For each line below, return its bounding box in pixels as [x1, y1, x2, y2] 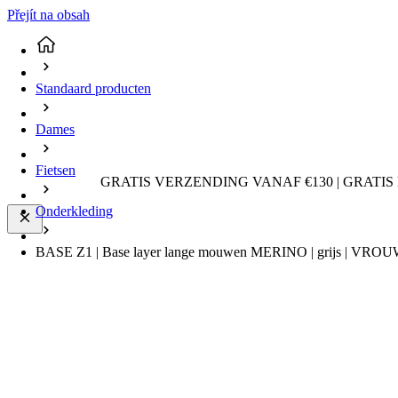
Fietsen [36, 163, 76, 179]
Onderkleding [36, 203, 113, 219]
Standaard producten [36, 81, 151, 97]
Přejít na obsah [7, 7, 90, 22]
